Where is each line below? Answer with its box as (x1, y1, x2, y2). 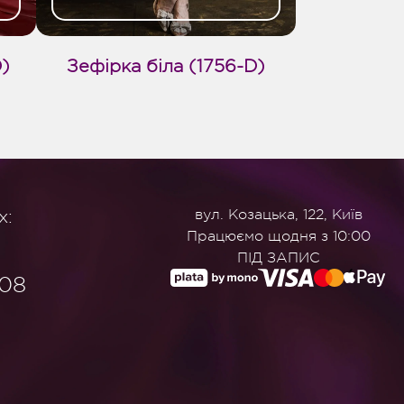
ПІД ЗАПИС (236, 249, 320, 266)
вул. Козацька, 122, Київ (194, 206, 363, 223)
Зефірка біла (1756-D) (67, 55, 265, 77)
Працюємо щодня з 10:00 (186, 227, 371, 244)
